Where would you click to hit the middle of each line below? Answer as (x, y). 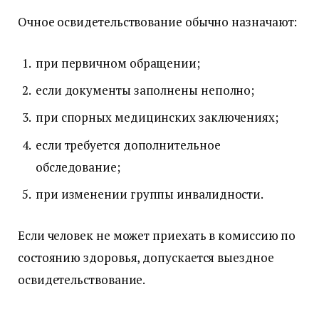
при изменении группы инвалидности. (150, 194)
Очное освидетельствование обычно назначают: (158, 22)
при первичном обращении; (118, 63)
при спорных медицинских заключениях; (157, 117)
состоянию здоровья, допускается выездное (146, 257)
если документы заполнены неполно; (145, 90)
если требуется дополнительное (128, 145)
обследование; (78, 167)
